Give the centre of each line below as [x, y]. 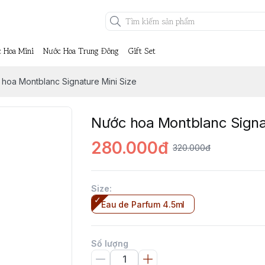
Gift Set [142, 51]
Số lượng [110, 243]
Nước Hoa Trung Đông [81, 51]
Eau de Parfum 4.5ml [143, 204]
